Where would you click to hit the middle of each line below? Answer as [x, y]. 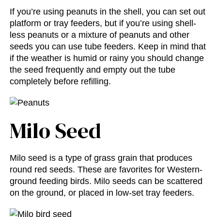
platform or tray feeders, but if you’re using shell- [103, 23]
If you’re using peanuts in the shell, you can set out [108, 11]
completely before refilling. [60, 81]
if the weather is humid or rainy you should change [107, 58]
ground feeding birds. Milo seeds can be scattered [106, 181]
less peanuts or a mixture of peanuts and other [100, 35]
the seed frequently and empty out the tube [93, 70]
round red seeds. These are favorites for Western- [106, 169]
